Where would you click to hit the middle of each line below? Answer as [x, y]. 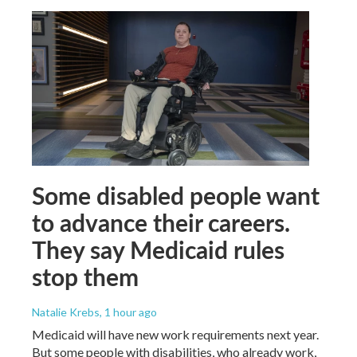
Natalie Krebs [66, 312]
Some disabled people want [176, 195]
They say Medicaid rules [158, 249]
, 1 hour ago [128, 312]
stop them [85, 276]
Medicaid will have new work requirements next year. [175, 334]
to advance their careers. [161, 222]
